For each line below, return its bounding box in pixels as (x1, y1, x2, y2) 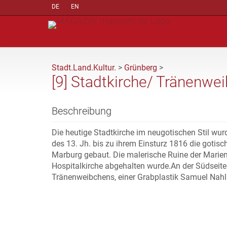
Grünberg (124, 63, 157, 72)
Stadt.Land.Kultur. (52, 63, 116, 72)
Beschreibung (52, 105, 111, 117)
